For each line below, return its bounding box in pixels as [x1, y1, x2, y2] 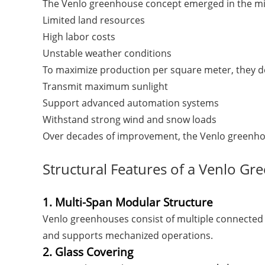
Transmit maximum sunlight [43, 80, 168, 93]
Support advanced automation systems [43, 96, 219, 109]
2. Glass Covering [43, 244, 133, 259]
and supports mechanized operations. [43, 229, 213, 242]
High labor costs [43, 30, 115, 43]
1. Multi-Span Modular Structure [43, 195, 213, 209]
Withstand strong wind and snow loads [43, 113, 216, 126]
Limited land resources [43, 14, 145, 27]
